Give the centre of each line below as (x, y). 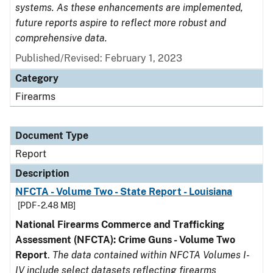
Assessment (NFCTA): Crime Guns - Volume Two (125, 240)
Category (37, 78)
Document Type (52, 136)
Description (42, 173)
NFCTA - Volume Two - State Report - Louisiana (124, 192)
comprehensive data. (61, 38)
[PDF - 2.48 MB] (47, 205)
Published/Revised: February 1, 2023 (99, 58)
